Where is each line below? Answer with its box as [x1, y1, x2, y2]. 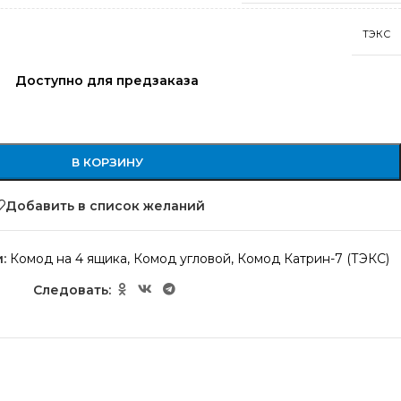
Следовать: [33, 281, 111, 298]
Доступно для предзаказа [15, 73, 199, 89]
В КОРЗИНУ [71, 155, 143, 169]
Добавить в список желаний [4, 197, 205, 214]
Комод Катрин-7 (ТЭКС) [236, 251, 389, 267]
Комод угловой [132, 251, 231, 267]
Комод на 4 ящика [9, 251, 127, 267]
